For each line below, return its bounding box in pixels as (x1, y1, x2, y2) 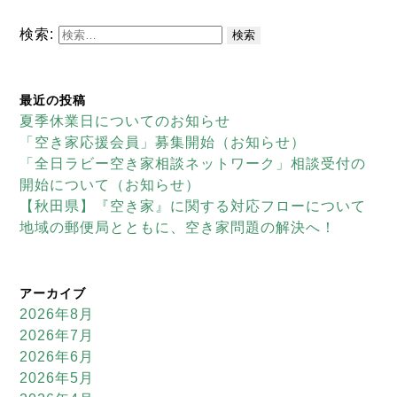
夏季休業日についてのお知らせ (19, 113, 231, 128)
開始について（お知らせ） (19, 176, 201, 192)
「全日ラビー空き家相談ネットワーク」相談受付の (19, 155, 367, 171)
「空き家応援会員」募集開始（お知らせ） (19, 134, 307, 150)
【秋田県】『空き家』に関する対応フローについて (19, 198, 367, 214)
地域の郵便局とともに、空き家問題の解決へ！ (19, 219, 337, 235)
